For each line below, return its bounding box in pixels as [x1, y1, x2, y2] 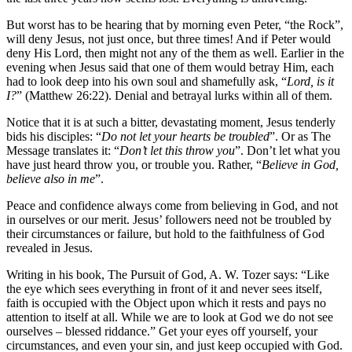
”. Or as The [269, 129, 331, 143]
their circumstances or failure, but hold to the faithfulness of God [6, 226, 324, 240]
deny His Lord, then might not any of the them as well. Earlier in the [6, 46, 344, 60]
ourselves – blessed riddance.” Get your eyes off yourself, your [6, 324, 317, 338]
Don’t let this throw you [119, 143, 235, 157]
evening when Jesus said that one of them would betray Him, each [6, 60, 334, 74]
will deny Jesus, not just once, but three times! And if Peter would [6, 31, 331, 46]
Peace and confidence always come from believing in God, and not [6, 198, 338, 212]
